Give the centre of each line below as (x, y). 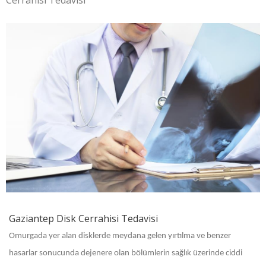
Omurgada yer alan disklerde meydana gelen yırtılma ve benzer (120, 236)
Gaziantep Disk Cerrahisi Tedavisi (83, 218)
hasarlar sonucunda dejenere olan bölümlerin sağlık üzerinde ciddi (126, 253)
